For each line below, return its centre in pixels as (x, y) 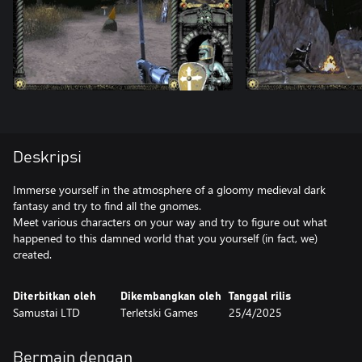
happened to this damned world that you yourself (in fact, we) (165, 238)
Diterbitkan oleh (55, 297)
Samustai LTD (46, 312)
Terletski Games (160, 312)
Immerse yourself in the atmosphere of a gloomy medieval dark (169, 189)
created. (32, 254)
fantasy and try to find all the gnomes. (107, 206)
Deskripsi (47, 158)
